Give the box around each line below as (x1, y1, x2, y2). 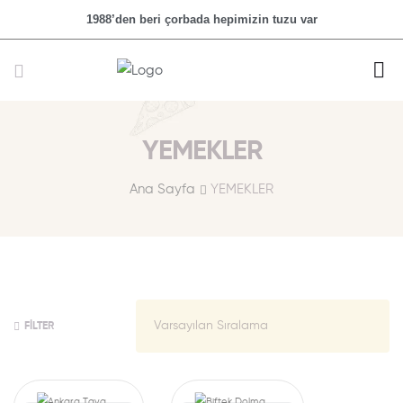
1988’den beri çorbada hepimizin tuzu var (85, 13, 318, 26)
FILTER (24, 321, 54, 333)
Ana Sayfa (130, 183, 196, 197)
